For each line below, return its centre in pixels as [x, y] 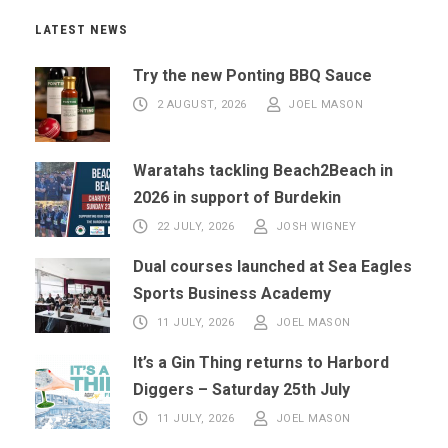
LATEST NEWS [81, 30]
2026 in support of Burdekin [237, 198]
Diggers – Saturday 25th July [241, 390]
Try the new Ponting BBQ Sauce [252, 76]
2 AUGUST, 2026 [201, 105]
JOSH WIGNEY [315, 227]
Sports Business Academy [232, 294]
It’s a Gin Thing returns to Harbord [261, 363]
